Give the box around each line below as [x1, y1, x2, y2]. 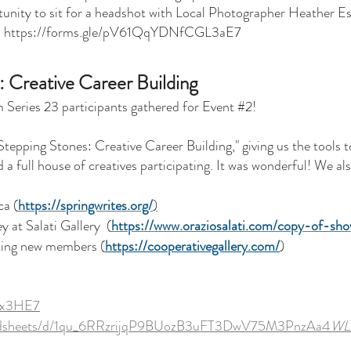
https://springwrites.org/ [18, 195, 153, 215]
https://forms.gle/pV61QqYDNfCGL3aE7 [4, 22, 241, 42]
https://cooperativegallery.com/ [105, 236, 280, 256]
